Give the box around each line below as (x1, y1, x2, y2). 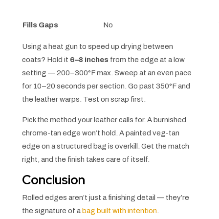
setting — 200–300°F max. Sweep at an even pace (22, 69, 192, 77)
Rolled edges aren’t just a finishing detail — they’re (22, 194, 189, 202)
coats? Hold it (22, 56, 70, 64)
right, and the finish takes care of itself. (22, 155, 150, 164)
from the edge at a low (108, 56, 185, 64)
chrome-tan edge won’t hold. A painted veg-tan (22, 129, 179, 137)
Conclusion (22, 172, 85, 189)
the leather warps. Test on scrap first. (22, 95, 146, 104)
